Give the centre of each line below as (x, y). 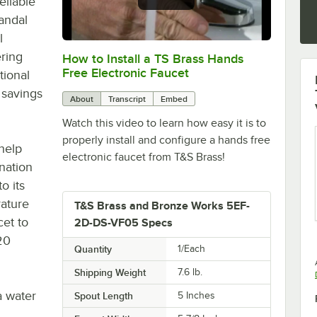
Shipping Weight (110, 272)
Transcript (127, 99)
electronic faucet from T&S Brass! (143, 157)
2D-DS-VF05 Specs (123, 223)
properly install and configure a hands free (166, 140)
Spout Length (103, 295)
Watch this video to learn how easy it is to (164, 123)
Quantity (93, 249)
